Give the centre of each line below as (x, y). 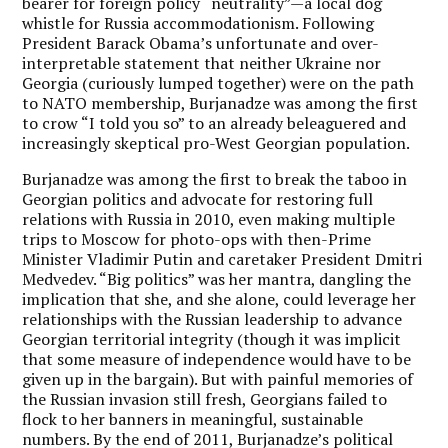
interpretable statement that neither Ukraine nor (202, 62)
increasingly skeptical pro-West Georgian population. (216, 142)
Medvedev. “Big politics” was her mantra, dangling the (217, 278)
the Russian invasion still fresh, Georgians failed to (205, 398)
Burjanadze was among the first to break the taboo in (215, 178)
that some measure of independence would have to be (217, 358)
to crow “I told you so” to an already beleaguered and (214, 122)
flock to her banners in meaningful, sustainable (193, 418)
